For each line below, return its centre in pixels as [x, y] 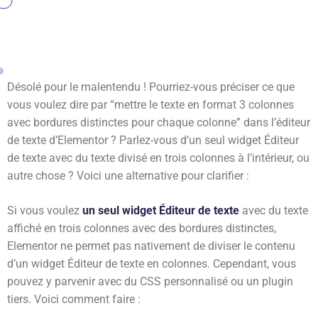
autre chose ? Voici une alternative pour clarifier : [128, 176]
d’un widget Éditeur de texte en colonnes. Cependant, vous [152, 264]
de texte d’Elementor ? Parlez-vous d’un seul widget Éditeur [153, 140]
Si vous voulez [45, 210]
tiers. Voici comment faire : [74, 299]
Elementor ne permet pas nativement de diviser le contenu [151, 246]
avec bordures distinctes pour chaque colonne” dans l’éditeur [159, 122]
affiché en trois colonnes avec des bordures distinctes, [142, 228]
